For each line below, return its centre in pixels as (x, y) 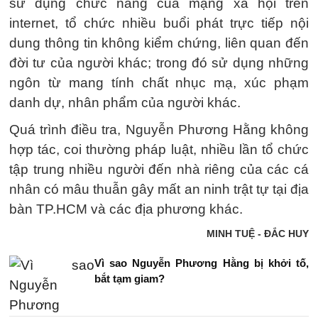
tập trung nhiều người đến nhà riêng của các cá (159, 169)
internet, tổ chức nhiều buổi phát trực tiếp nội (159, 23)
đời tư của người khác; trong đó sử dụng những (159, 63)
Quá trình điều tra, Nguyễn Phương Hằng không (159, 130)
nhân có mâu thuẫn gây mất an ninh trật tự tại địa (159, 189)
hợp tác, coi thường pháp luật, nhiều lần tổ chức (159, 149)
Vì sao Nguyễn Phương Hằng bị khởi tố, (202, 263)
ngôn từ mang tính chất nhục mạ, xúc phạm (159, 83)
